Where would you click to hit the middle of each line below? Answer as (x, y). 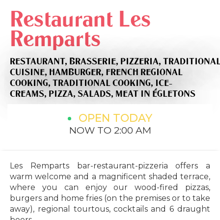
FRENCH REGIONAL (144, 72)
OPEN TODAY (115, 118)
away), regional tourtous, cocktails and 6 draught (110, 209)
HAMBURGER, (77, 72)
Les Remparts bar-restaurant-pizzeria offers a (110, 166)
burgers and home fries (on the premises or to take (110, 198)
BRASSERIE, (95, 62)
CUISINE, (29, 72)
